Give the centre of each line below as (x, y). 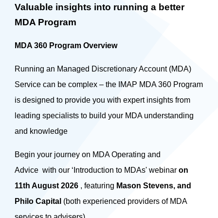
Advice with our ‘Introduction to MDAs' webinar (97, 170)
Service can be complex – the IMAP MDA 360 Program (109, 84)
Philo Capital (38, 201)
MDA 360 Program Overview (66, 45)
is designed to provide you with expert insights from (102, 100)
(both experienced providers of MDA (124, 201)
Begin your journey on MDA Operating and (88, 154)
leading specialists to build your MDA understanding (104, 115)
